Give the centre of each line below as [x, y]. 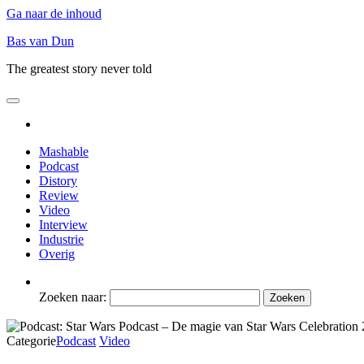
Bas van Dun [40, 41]
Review [59, 195]
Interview [63, 225]
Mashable [64, 152]
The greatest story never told [79, 69]
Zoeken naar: [73, 297]
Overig [57, 254]
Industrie [61, 239]
